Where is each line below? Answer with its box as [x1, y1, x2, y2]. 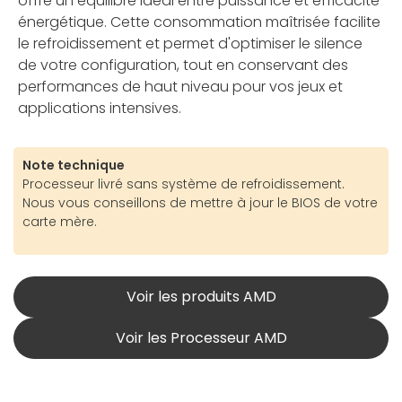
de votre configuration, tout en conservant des [18, 54, 348, 75]
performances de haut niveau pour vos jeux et [18, 75, 343, 97]
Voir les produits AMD [126, 285, 276, 307]
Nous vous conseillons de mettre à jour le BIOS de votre [22, 193, 378, 212]
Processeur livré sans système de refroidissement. [22, 174, 345, 193]
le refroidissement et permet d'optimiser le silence [18, 32, 363, 54]
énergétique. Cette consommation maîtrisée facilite [18, 11, 380, 32]
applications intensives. [18, 97, 181, 118]
